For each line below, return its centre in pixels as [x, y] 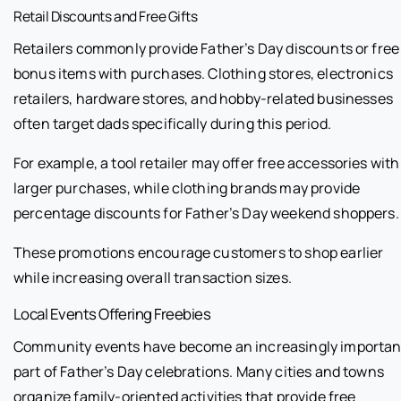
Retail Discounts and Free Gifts [106, 16]
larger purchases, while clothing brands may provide [187, 188]
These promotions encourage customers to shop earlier [199, 252]
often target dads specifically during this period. [172, 123]
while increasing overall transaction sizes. [153, 277]
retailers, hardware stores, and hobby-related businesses [203, 98]
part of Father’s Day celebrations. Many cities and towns [199, 371]
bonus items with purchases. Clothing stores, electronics [203, 73]
